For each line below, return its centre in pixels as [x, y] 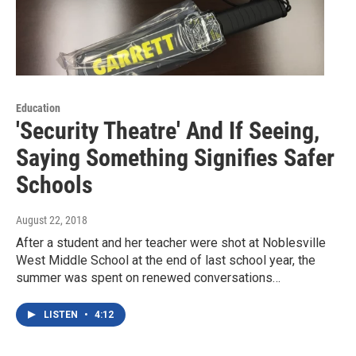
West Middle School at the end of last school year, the [166, 261]
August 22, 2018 [52, 221]
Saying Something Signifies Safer [175, 158]
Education [38, 108]
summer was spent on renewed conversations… [148, 278]
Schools [54, 185]
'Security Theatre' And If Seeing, [168, 131]
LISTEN [62, 315]
